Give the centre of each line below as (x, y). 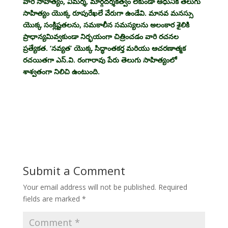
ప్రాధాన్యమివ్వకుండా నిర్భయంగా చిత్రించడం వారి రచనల (101, 36)
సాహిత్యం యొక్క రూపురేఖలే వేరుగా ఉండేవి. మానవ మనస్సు (108, 13)
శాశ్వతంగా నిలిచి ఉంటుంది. (61, 71)
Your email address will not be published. (89, 187)
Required (173, 187)
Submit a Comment (74, 170)
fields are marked (52, 198)
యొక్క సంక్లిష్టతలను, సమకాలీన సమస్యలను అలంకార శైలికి (106, 24)
